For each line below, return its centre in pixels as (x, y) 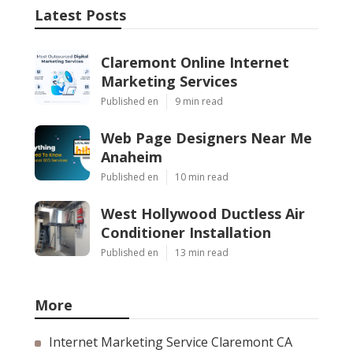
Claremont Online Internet (195, 63)
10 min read (202, 177)
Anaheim (132, 157)
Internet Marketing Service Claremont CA (171, 342)
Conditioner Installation (186, 233)
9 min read (199, 102)
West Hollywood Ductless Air (203, 214)
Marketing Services (169, 82)
